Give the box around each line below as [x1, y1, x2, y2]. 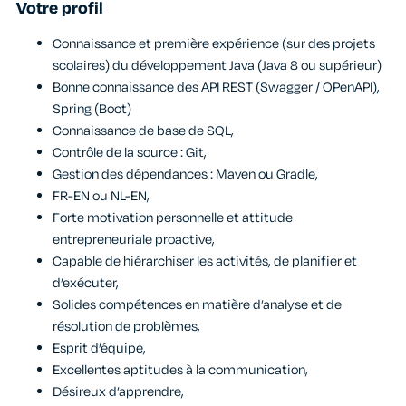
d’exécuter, [53, 273, 119, 293]
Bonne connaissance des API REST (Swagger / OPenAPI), [53, 77, 380, 97]
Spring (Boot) [53, 99, 131, 119]
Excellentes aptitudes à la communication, [53, 360, 308, 380]
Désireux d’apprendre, [53, 382, 184, 401]
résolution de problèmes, [53, 316, 200, 336]
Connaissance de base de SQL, [53, 121, 234, 140]
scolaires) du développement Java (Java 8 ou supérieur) [53, 55, 382, 75]
